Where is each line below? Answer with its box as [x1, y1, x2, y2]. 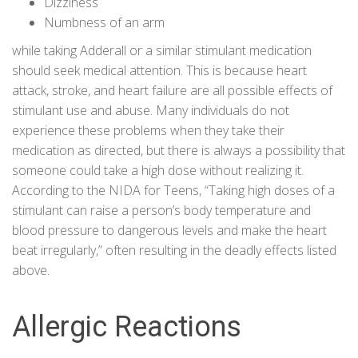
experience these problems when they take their [12, 121, 284, 140]
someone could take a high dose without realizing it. [12, 161, 304, 180]
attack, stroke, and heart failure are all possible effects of [12, 82, 332, 100]
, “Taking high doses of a [199, 181, 335, 200]
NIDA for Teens [109, 181, 199, 200]
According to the [12, 181, 109, 200]
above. [12, 261, 50, 280]
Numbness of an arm [44, 14, 165, 32]
